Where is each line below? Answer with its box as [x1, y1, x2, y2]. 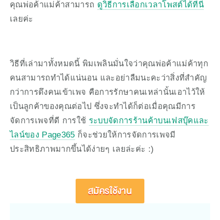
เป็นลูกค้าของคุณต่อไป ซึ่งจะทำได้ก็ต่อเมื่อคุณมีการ [10, 102, 195, 111]
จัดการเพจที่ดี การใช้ [10, 116, 89, 125]
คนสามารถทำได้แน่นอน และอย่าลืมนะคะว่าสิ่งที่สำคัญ [10, 73, 207, 82]
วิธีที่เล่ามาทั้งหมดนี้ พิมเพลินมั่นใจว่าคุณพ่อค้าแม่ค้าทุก [10, 59, 208, 68]
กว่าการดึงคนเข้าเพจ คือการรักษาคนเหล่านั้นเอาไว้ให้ [10, 87, 205, 97]
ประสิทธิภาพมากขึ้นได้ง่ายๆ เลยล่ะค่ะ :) [10, 144, 154, 154]
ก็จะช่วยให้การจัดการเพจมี [75, 130, 176, 139]
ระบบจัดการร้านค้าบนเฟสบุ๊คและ [88, 116, 209, 125]
